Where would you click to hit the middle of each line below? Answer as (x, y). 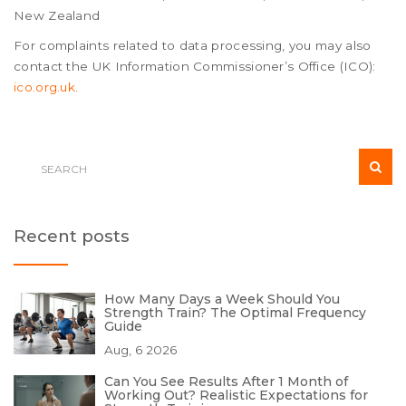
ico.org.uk (44, 87)
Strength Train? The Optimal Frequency (235, 313)
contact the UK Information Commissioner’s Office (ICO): (195, 66)
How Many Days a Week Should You (222, 299)
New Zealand (57, 15)
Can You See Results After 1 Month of (226, 382)
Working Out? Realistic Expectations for (236, 395)
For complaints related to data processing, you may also (193, 45)
